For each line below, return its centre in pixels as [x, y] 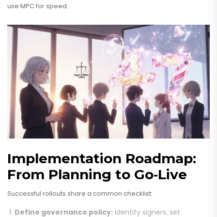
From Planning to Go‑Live [97, 175]
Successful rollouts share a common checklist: [80, 194]
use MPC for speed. [38, 6]
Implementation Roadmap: [102, 159]
